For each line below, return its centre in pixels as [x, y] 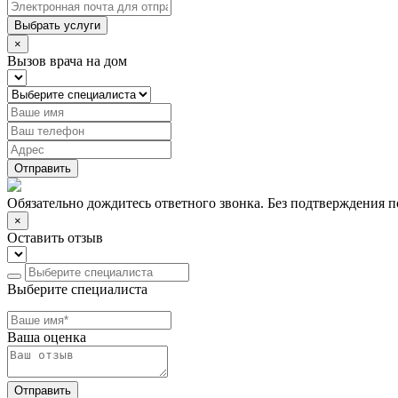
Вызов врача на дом [67, 60]
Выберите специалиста [77, 289]
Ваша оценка [47, 337]
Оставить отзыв [55, 237]
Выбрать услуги [57, 25]
